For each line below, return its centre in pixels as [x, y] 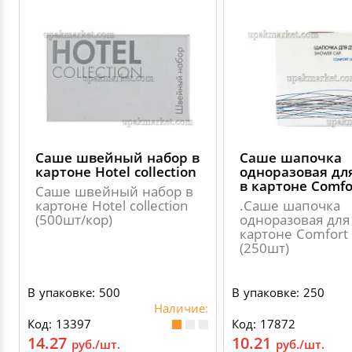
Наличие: [181, 308]
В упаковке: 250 [278, 292]
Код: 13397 [59, 324]
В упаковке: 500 [74, 292]
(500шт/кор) [74, 220]
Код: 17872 [264, 324]
